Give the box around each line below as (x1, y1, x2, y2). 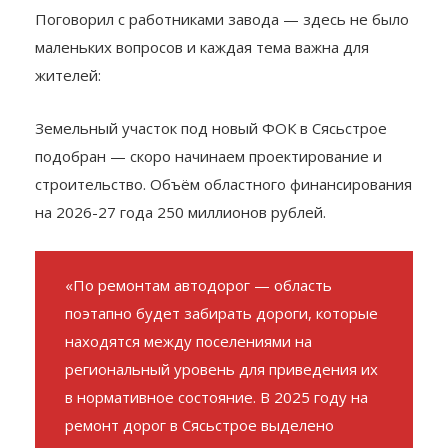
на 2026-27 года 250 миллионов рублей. (35, 244, 326, 265)
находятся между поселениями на (65, 373, 312, 394)
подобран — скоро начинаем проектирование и (35, 188, 382, 209)
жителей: (35, 107, 101, 128)
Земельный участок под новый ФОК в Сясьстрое (35, 160, 387, 181)
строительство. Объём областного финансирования (35, 216, 412, 237)
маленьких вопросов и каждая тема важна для (35, 79, 369, 100)
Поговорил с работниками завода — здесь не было (35, 51, 409, 72)
